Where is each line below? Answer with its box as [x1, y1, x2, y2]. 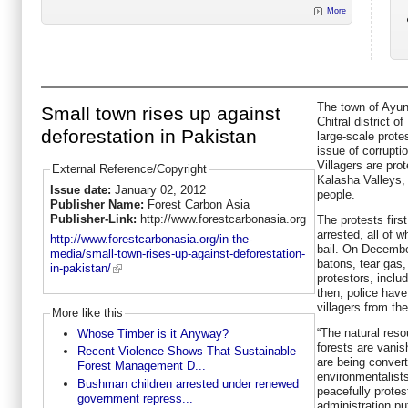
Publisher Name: [49, 197, 148, 211]
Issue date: [49, 182, 115, 197]
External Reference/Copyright [51, 162, 207, 177]
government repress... [76, 391, 193, 405]
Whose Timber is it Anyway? [76, 326, 229, 341]
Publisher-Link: [49, 211, 140, 226]
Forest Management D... [76, 359, 206, 373]
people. [317, 187, 355, 201]
